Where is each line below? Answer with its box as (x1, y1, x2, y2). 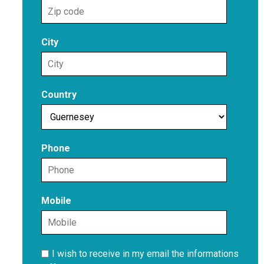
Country (41, 88, 77, 100)
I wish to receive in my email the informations (52, 247, 239, 259)
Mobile (41, 194, 71, 206)
